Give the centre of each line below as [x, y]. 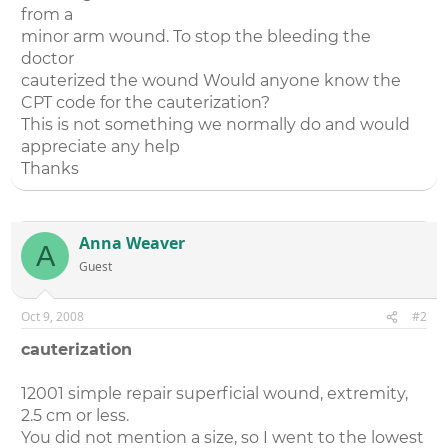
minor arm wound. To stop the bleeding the [196, 36]
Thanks [50, 168]
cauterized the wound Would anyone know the [211, 80]
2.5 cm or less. [75, 415]
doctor [48, 58]
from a [47, 14]
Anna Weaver [132, 243]
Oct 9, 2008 [53, 316]
